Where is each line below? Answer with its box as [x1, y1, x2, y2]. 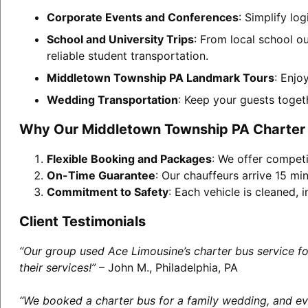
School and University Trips [46, 32, 194, 46]
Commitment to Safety [46, 184, 168, 199]
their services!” [19, 260, 96, 274]
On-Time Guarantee [46, 168, 155, 182]
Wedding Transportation [46, 92, 178, 107]
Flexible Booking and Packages [46, 151, 212, 166]
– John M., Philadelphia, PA [95, 260, 238, 274]
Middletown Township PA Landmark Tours [46, 70, 274, 85]
